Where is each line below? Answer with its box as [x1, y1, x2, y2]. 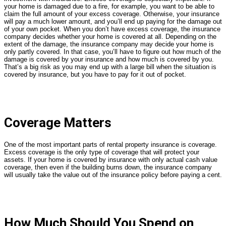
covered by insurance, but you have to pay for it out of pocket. [4, 70, 186, 78]
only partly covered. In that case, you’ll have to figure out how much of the [4, 47, 221, 55]
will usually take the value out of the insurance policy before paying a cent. [4, 171, 222, 179]
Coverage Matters [4, 115, 111, 130]
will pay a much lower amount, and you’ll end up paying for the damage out [4, 17, 222, 25]
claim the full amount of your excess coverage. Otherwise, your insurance [4, 10, 219, 18]
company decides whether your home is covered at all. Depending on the [4, 32, 216, 40]
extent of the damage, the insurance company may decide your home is [4, 40, 214, 48]
